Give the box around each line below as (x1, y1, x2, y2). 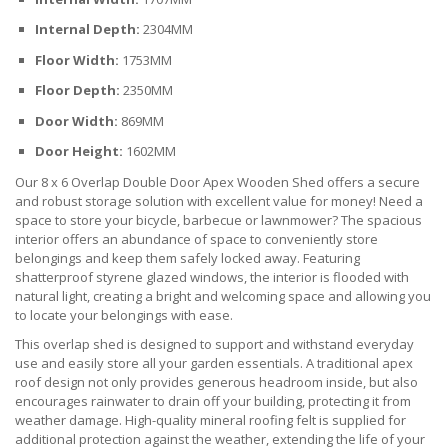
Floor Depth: (35, 81, 120, 100)
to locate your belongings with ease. (15, 305, 233, 324)
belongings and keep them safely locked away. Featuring (15, 248, 360, 267)
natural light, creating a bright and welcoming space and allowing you (15, 286, 431, 305)
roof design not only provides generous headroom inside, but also (15, 372, 418, 391)
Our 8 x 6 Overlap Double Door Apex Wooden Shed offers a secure (15, 172, 420, 191)
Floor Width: (35, 50, 119, 69)
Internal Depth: (35, 20, 140, 39)
